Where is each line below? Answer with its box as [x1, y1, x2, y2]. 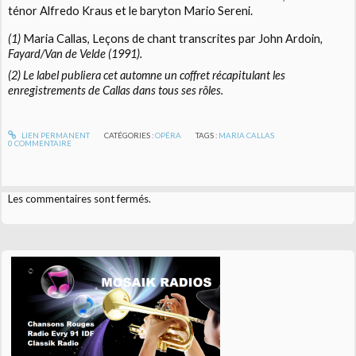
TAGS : [195, 130, 219, 141]
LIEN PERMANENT [19, 130, 90, 141]
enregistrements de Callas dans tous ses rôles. [8, 83, 224, 98]
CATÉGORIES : [103, 130, 155, 141]
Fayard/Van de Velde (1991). [8, 47, 143, 61]
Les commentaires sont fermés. [8, 192, 152, 205]
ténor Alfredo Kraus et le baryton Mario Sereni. [8, 4, 253, 18]
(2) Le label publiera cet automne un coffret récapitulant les [8, 68, 286, 83]
